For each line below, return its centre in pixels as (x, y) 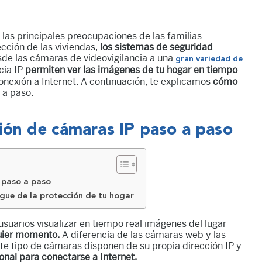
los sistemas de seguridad (156, 47)
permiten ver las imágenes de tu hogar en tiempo (131, 70)
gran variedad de (209, 59)
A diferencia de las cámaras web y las (144, 235)
